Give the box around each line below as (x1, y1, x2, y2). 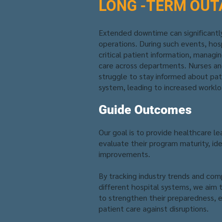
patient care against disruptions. (99, 203, 209, 214)
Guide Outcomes (99, 103, 192, 117)
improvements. (99, 149, 150, 159)
